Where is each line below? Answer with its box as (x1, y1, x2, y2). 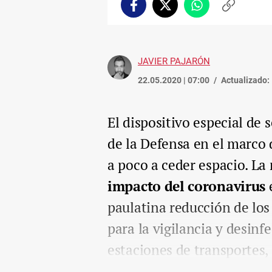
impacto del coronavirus (107, 176, 269, 195)
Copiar (227, 5, 255, 15)
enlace (227, 17, 254, 27)
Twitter (164, 5, 195, 15)
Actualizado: (221, 75, 270, 85)
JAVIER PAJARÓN (138, 55, 210, 67)
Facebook (132, 5, 171, 15)
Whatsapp (195, 5, 238, 15)
